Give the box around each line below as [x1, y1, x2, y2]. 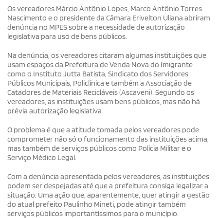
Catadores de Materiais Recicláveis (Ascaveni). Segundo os [7, 87, 194, 97]
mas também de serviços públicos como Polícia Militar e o [7, 143, 191, 153]
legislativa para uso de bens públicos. [7, 31, 127, 41]
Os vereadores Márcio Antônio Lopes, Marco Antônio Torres [7, 3, 202, 13]
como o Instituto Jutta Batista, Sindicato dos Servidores [7, 69, 188, 78]
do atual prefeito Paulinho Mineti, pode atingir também [7, 199, 186, 209]
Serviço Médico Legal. [7, 152, 76, 162]
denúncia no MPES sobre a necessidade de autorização [7, 22, 185, 32]
